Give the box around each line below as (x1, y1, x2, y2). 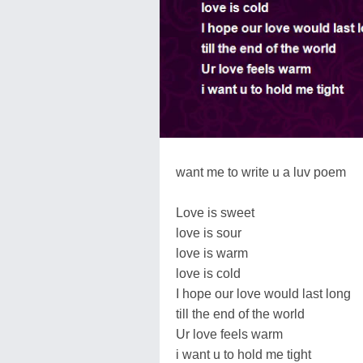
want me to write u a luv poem (176, 164, 346, 179)
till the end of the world (176, 306, 305, 321)
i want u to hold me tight (176, 347, 311, 361)
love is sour (176, 225, 241, 240)
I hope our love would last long (176, 286, 351, 301)
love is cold (176, 266, 241, 280)
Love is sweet (176, 205, 254, 220)
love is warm (176, 246, 248, 260)
